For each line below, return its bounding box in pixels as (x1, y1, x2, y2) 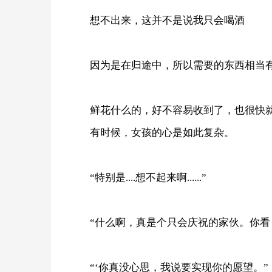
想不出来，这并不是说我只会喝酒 (90, 14, 245, 26)
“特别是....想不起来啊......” (90, 171, 206, 183)
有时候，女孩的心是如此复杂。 (90, 126, 234, 138)
